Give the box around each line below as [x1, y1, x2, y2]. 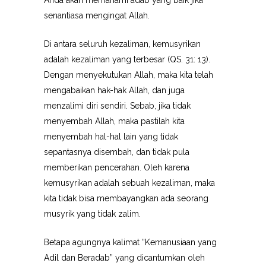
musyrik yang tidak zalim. [44, 209, 141, 218]
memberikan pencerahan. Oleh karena [44, 163, 189, 172]
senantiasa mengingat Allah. [44, 11, 150, 20]
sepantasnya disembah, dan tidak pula [44, 147, 189, 157]
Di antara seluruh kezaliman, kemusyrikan [44, 39, 201, 49]
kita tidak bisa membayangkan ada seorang [44, 194, 208, 203]
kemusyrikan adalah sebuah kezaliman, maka [44, 178, 215, 188]
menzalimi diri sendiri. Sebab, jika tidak [44, 101, 191, 110]
